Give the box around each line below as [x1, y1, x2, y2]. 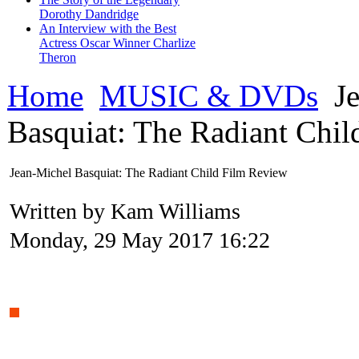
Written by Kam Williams [10, 199, 246, 224]
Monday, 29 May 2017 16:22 [10, 228, 270, 253]
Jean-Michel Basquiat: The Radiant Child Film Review [10, 166, 288, 180]
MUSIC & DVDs [99, 79, 318, 114]
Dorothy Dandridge [39, 7, 139, 22]
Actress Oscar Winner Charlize [39, 36, 196, 50]
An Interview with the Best [39, 22, 176, 36]
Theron [39, 50, 76, 65]
